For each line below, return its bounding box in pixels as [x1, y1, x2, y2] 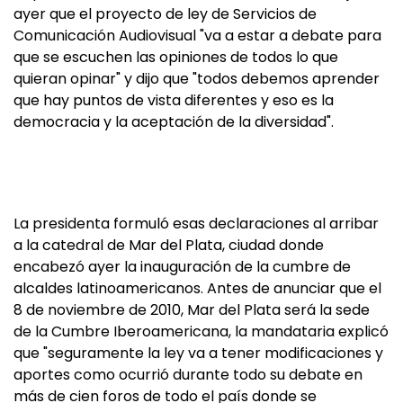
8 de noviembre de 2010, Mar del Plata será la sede [13, 300, 370, 320]
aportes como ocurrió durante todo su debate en [13, 364, 363, 385]
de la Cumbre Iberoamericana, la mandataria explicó [13, 321, 389, 342]
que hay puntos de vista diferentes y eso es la [13, 90, 334, 111]
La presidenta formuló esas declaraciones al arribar [13, 213, 379, 234]
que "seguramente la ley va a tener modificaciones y [13, 343, 383, 363]
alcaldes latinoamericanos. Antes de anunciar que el [13, 278, 381, 299]
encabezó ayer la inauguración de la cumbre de [13, 256, 351, 277]
